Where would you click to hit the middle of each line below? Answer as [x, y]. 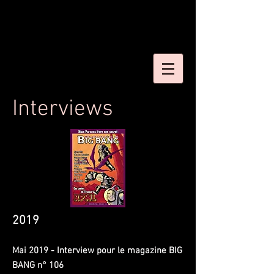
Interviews [63, 109]
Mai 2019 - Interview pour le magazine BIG [97, 251]
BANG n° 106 [38, 265]
